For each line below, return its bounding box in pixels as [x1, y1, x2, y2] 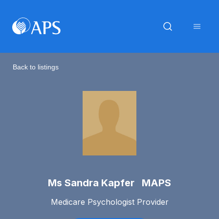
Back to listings [13, 63, 59, 71]
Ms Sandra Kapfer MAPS [48, 177, 171, 189]
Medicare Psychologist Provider [50, 197, 169, 207]
